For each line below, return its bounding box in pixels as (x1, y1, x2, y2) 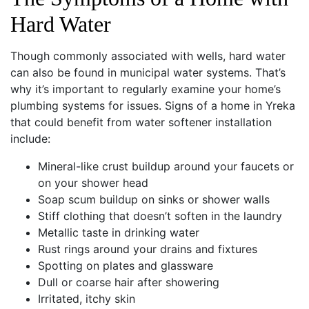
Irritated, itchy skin (38, 291, 135, 306)
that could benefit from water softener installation (10, 114, 272, 129)
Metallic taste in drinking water (38, 225, 199, 239)
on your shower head (38, 175, 148, 190)
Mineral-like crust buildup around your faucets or (38, 159, 294, 173)
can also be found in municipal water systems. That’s (10, 65, 286, 79)
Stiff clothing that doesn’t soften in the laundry (38, 208, 282, 223)
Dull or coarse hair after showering (38, 275, 219, 289)
